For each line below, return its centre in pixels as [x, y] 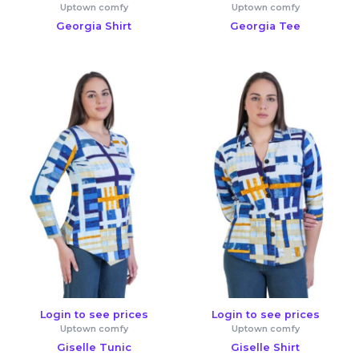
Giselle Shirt [265, 347]
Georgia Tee [265, 26]
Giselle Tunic [94, 347]
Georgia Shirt [94, 26]
